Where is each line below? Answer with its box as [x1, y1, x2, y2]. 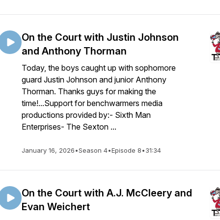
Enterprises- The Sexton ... [22, 122, 116, 132]
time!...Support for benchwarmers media [22, 98, 163, 108]
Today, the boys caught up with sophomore [22, 63, 176, 73]
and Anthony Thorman [22, 45, 127, 57]
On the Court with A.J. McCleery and [22, 187, 192, 199]
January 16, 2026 [22, 146, 75, 154]
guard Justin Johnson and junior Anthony [22, 75, 166, 84]
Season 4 [79, 146, 108, 154]
